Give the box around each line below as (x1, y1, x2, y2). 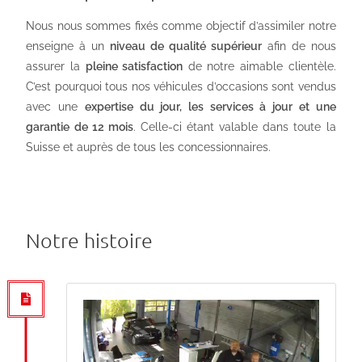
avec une (26, 100, 85, 113)
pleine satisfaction (85, 60, 183, 73)
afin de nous (261, 40, 336, 53)
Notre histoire (26, 228, 154, 252)
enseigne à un (26, 40, 111, 53)
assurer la (26, 60, 86, 73)
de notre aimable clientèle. (183, 60, 336, 73)
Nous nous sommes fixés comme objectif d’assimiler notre (26, 19, 336, 32)
